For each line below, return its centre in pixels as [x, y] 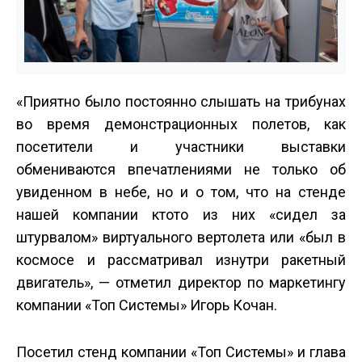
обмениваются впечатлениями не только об [181, 170]
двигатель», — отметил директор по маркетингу [181, 283]
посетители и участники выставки [181, 147]
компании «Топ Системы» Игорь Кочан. [147, 305]
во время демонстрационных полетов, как [181, 124]
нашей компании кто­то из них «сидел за [181, 215]
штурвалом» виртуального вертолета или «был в [181, 238]
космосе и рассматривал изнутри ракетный [181, 260]
